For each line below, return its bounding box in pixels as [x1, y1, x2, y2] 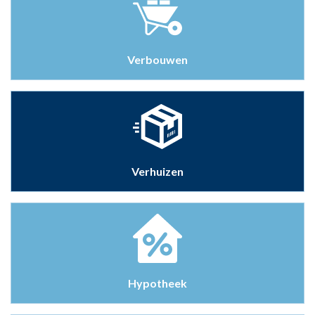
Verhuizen [131, 164, 184, 178]
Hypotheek [128, 276, 187, 290]
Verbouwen [127, 52, 188, 66]
